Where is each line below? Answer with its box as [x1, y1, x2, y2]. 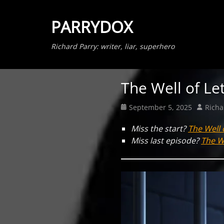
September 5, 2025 [129, 102, 192, 112]
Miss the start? [131, 123, 188, 134]
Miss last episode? [131, 135, 201, 146]
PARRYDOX [51, 16, 132, 37]
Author [196, 102, 219, 111]
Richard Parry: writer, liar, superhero [51, 41, 174, 51]
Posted [120, 102, 143, 111]
